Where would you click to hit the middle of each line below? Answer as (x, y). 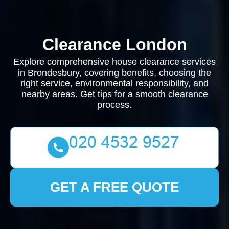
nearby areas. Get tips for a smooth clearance (114, 94)
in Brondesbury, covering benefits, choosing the (114, 73)
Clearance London (114, 44)
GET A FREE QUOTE (114, 187)
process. (114, 105)
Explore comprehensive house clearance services (114, 62)
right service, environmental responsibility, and (114, 83)
